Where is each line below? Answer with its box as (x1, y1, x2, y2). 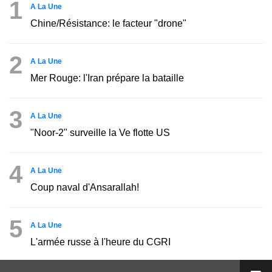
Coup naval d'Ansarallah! (30, 182, 139, 193)
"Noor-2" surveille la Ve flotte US (30, 127, 170, 138)
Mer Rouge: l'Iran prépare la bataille (30, 73, 184, 84)
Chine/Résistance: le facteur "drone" (30, 18, 186, 29)
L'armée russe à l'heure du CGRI (30, 237, 171, 248)
